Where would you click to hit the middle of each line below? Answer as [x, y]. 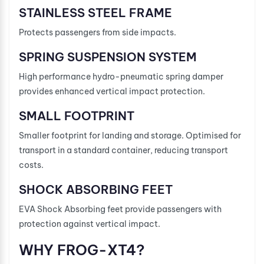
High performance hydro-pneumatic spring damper [121, 76]
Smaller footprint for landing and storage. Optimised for [130, 135]
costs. [31, 165]
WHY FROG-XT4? [82, 250]
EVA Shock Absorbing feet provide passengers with [120, 209]
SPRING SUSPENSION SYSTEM [108, 57]
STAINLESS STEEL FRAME [95, 12]
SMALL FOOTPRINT [77, 115]
